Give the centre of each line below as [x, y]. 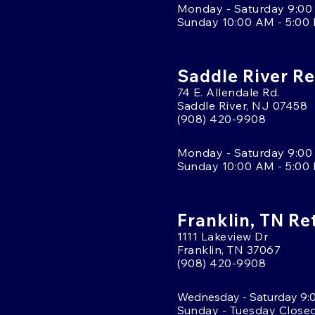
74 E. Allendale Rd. [228, 92]
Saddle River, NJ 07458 [242, 105]
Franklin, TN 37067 [229, 250]
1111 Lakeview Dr [223, 236]
